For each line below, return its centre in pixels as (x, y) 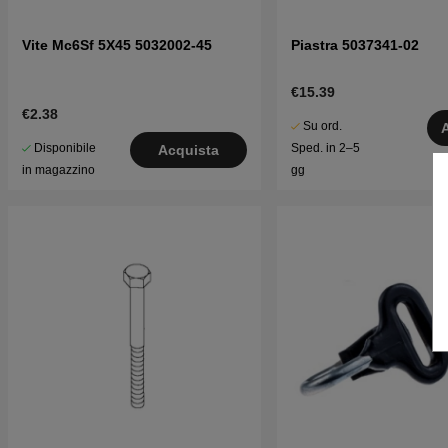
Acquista (188, 149)
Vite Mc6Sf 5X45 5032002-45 (117, 44)
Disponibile (65, 147)
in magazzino (58, 169)
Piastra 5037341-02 (354, 44)
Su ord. (322, 125)
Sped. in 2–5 (325, 147)
